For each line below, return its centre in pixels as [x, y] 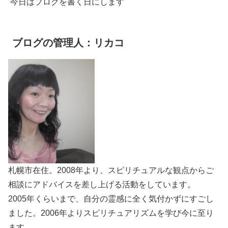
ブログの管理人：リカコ [68, 43]
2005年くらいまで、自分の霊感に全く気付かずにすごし [111, 199]
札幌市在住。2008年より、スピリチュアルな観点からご [111, 170]
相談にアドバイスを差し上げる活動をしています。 [102, 185]
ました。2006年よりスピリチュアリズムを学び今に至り [111, 213]
